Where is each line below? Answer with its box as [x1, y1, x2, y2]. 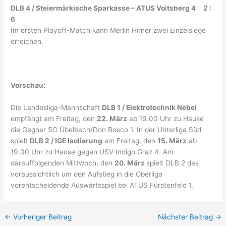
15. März [157, 137, 187, 145]
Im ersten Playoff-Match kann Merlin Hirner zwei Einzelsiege [11, 26, 206, 34]
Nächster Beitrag [157, 213, 215, 221]
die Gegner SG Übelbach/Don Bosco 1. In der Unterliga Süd [11, 126, 202, 134]
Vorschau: [11, 81, 46, 90]
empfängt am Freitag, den [11, 115, 97, 123]
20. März [115, 159, 147, 167]
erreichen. [11, 37, 44, 45]
